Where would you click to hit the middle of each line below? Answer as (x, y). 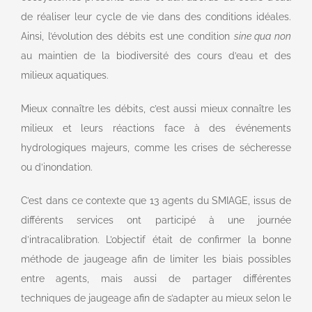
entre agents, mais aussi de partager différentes (156, 278)
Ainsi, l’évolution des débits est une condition (127, 36)
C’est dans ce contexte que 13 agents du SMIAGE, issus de (156, 200)
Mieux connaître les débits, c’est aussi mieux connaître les (156, 108)
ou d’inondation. (56, 167)
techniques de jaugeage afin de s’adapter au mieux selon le (156, 298)
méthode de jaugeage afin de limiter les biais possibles (156, 259)
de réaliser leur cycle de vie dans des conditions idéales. (156, 16)
